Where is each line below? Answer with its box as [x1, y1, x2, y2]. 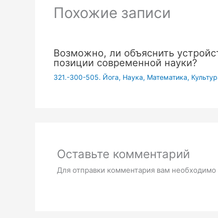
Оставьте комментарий [57, 146, 190, 161]
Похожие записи [53, 4, 171, 22]
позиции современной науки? [53, 57, 197, 69]
